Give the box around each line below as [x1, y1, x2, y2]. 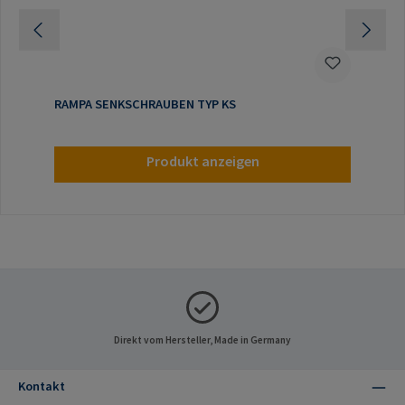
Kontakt [18, 378, 65, 395]
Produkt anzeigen [146, 151, 259, 170]
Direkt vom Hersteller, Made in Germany [114, 334, 291, 347]
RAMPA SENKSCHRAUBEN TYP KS [53, 95, 236, 112]
